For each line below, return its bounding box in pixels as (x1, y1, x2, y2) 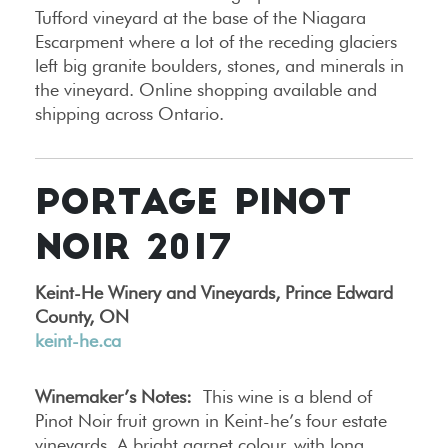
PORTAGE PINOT (35, 188, 352, 224)
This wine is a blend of (192, 386, 372, 408)
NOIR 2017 (35, 233, 231, 269)
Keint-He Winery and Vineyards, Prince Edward (35, 282, 393, 304)
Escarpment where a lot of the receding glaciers (35, 31, 397, 53)
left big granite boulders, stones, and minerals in (35, 55, 404, 77)
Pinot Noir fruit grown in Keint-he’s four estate (35, 410, 387, 432)
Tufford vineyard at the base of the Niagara (35, 7, 366, 29)
